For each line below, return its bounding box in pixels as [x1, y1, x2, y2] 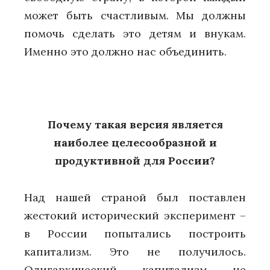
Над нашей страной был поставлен [24, 190, 246, 204]
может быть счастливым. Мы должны [24, 8, 246, 22]
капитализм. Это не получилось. [24, 244, 246, 259]
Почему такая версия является [47, 117, 223, 131]
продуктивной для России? [55, 153, 215, 168]
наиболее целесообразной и [53, 135, 217, 149]
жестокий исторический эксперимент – [24, 208, 246, 222]
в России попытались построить [24, 226, 246, 240]
